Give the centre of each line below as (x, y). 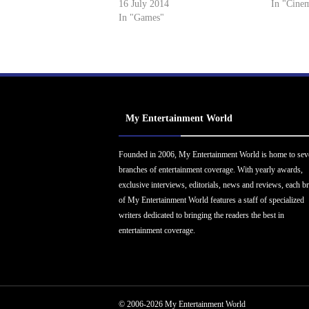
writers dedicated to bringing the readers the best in (201, 216)
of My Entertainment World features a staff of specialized (211, 200)
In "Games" (141, 18)
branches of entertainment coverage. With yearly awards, (211, 170)
